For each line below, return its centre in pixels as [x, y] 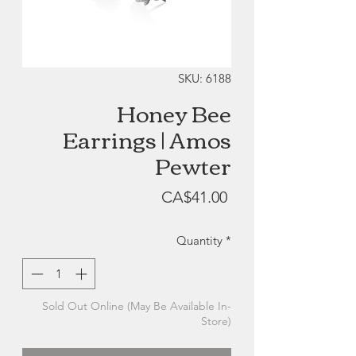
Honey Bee [174, 112]
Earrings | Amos [147, 139]
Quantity [199, 241]
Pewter [193, 165]
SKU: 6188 [205, 79]
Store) [216, 321]
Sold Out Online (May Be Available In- [137, 306]
